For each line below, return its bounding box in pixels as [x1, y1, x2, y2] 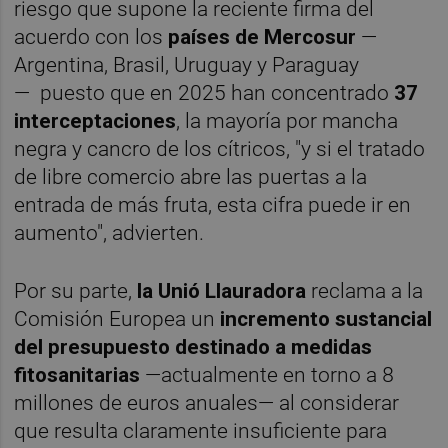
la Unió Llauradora [137, 278, 307, 303]
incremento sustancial [220, 306, 433, 331]
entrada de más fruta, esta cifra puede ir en [14, 193, 412, 218]
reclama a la [306, 278, 424, 303]
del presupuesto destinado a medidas [14, 334, 373, 359]
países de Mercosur [168, 25, 357, 50]
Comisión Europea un [14, 306, 221, 331]
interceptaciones [14, 109, 177, 134]
